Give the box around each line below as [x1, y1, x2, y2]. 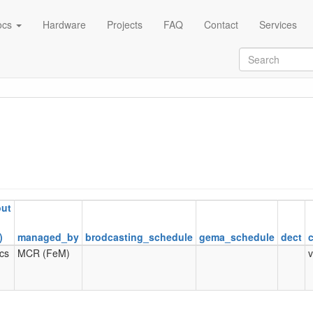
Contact [203, 17, 238, 31]
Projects [106, 17, 143, 31]
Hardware [42, 17, 86, 31]
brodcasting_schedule [85, 229, 193, 244]
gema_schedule [199, 229, 275, 244]
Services [259, 17, 297, 31]
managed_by [17, 229, 79, 244]
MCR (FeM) [17, 245, 70, 260]
